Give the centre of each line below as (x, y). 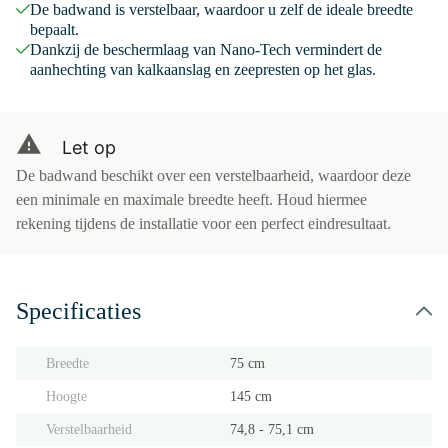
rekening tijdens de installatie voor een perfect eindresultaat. (203, 223)
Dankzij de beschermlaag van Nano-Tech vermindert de (206, 49)
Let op (89, 147)
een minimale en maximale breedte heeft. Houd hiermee (191, 199)
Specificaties (78, 311)
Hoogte (66, 396)
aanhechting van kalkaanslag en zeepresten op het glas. (203, 69)
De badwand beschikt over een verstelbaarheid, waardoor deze (213, 175)
